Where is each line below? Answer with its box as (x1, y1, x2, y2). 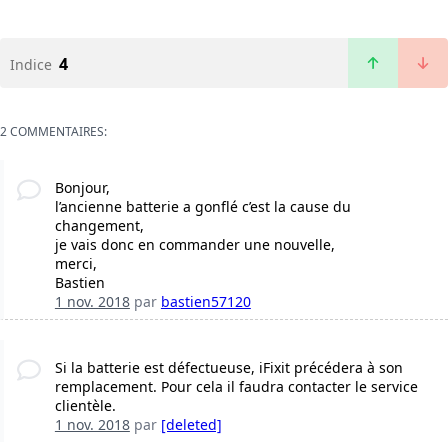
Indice (10, 55, 52, 75)
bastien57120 (160, 292, 251, 312)
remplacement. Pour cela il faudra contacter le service (54, 377, 418, 397)
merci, (54, 254, 97, 274)
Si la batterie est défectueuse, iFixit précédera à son (54, 358, 403, 378)
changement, (54, 216, 144, 236)
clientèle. (54, 396, 116, 416)
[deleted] (160, 415, 222, 435)
